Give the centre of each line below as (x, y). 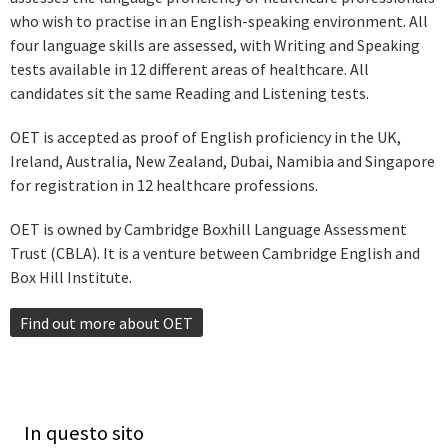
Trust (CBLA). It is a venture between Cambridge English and (215, 252)
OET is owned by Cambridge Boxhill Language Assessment (208, 228)
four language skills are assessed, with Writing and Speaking (215, 45)
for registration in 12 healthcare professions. (164, 184)
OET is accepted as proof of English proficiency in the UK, (205, 136)
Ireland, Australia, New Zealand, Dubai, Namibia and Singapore (222, 160)
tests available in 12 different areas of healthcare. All (189, 69)
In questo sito (84, 432)
